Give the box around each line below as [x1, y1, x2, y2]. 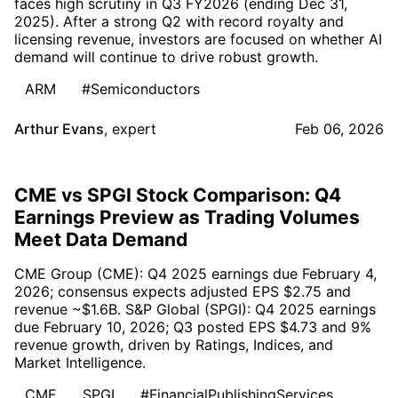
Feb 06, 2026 [295, 119, 384, 138]
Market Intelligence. [14, 353, 146, 371]
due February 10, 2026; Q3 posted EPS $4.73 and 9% [14, 317, 371, 336]
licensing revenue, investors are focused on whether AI [14, 29, 382, 48]
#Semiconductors [82, 79, 200, 98]
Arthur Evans [14, 119, 104, 138]
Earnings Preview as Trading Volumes [14, 205, 360, 228]
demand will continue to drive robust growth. [14, 47, 318, 66]
